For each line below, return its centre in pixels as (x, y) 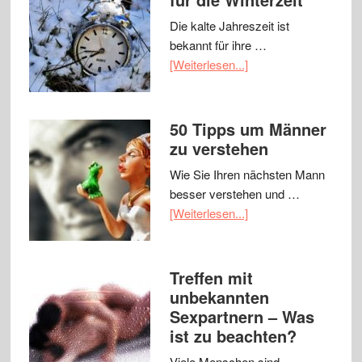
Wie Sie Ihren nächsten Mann (247, 175)
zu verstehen (219, 149)
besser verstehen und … (234, 194)
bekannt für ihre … (218, 45)
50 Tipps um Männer (248, 129)
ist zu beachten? (233, 336)
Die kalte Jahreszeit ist (229, 26)
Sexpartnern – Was (242, 317)
